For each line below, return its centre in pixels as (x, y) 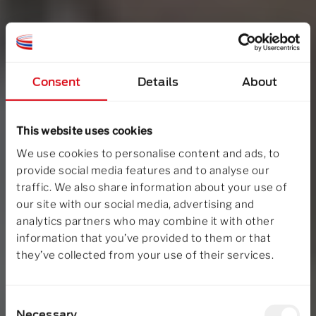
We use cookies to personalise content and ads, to (148, 154)
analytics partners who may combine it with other (145, 222)
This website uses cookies (85, 131)
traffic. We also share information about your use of (152, 188)
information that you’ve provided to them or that (144, 239)
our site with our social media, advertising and (135, 205)
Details (158, 82)
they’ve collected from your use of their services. (145, 256)
